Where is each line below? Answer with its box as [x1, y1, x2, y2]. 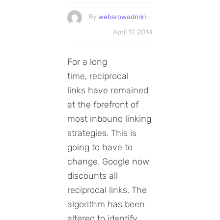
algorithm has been [67, 198, 145, 210]
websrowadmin [98, 13, 146, 22]
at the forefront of [67, 99, 138, 110]
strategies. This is [67, 127, 137, 138]
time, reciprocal [67, 70, 129, 82]
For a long [67, 56, 107, 67]
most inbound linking [67, 113, 151, 124]
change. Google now [67, 156, 149, 167]
